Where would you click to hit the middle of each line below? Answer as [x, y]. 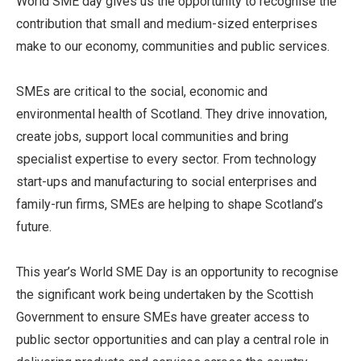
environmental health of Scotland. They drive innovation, [172, 114]
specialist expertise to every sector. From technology [166, 159]
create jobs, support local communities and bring [152, 137]
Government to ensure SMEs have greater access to [163, 317]
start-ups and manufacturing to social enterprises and [166, 182]
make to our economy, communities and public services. [173, 46]
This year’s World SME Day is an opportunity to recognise [177, 272]
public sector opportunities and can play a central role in [172, 340]
